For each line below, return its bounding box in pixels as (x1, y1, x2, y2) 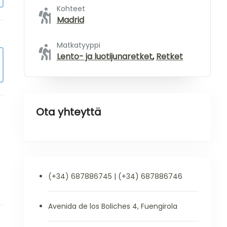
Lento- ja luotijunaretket (56, 51, 153, 62)
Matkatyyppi (56, 40, 100, 50)
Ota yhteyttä (35, 105, 101, 119)
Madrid (56, 14, 84, 26)
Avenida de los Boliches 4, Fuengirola (48, 201, 177, 211)
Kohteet (56, 4, 85, 14)
